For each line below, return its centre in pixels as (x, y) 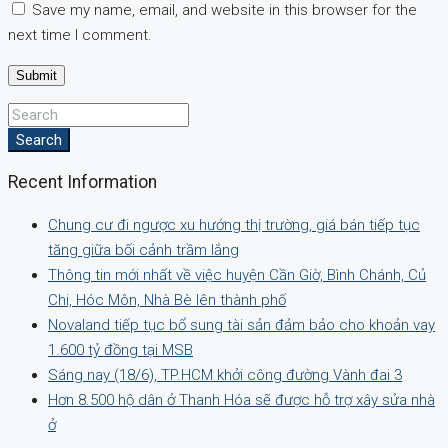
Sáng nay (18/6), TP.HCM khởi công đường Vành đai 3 (225, 374)
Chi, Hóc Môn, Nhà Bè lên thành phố (167, 299)
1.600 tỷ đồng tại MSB (120, 349)
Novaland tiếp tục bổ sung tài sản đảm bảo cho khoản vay (241, 324)
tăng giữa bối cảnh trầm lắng (143, 249)
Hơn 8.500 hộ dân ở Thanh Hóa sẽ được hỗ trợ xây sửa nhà (241, 399)
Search (39, 139)
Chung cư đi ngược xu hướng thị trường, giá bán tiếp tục (234, 224)
